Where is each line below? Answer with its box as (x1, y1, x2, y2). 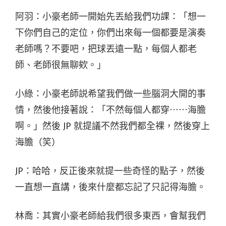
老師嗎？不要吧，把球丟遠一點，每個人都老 (15, 43, 197, 54)
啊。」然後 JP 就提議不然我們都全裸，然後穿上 (15, 120, 210, 132)
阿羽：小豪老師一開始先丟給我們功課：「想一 (15, 11, 206, 22)
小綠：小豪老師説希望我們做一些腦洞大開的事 (15, 88, 206, 99)
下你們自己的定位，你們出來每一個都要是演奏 (15, 27, 206, 38)
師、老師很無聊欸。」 (15, 59, 106, 71)
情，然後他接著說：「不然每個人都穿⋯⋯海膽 (15, 104, 206, 116)
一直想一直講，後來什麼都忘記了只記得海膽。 (15, 181, 206, 193)
